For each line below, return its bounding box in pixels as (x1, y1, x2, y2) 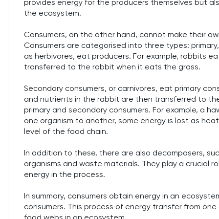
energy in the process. (24, 170, 105, 179)
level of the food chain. (24, 127, 108, 136)
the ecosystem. (24, 8, 81, 18)
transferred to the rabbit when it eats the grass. (24, 62, 200, 71)
